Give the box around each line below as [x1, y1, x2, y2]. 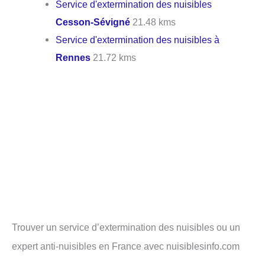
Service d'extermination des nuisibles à [56, 34, 220, 46]
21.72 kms [91, 52, 137, 63]
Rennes [56, 52, 91, 63]
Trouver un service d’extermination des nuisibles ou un [12, 222, 240, 233]
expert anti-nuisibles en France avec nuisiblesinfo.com [12, 241, 240, 252]
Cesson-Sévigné [56, 17, 131, 28]
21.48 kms [130, 17, 176, 28]
